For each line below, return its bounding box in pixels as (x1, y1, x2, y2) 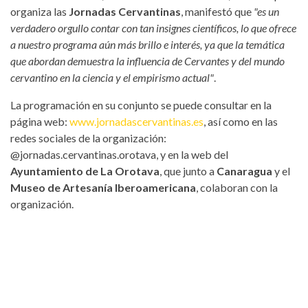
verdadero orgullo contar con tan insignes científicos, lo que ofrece (10, 21, 296, 34)
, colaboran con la (196, 180, 278, 194)
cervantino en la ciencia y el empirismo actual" (10, 70, 214, 84)
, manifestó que (181, 4, 254, 18)
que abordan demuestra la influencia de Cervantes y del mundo (10, 54, 285, 67)
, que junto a (159, 164, 217, 177)
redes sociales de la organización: (10, 131, 166, 144)
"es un (254, 4, 279, 18)
